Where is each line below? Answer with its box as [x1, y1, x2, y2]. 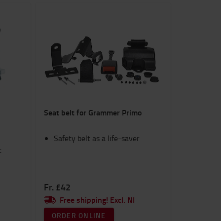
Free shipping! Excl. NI [59, 194, 135, 205]
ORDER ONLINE [51, 211, 106, 220]
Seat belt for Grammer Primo [43, 107, 142, 118]
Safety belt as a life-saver [53, 133, 140, 144]
